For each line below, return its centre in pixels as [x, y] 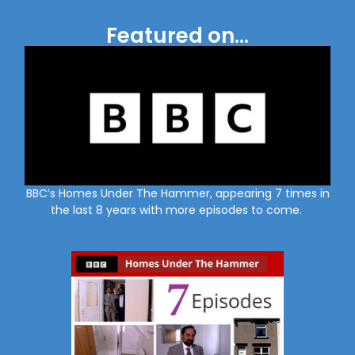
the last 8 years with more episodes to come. [177, 210]
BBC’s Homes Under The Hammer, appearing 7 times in [177, 193]
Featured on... [177, 36]
